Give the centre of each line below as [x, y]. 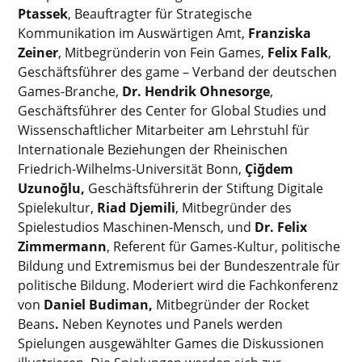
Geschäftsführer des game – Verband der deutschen [178, 72]
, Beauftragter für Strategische [160, 13]
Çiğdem [269, 168]
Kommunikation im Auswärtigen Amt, [133, 33]
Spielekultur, [58, 207]
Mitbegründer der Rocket [233, 304]
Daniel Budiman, [100, 304]
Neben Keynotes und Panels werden [171, 324]
